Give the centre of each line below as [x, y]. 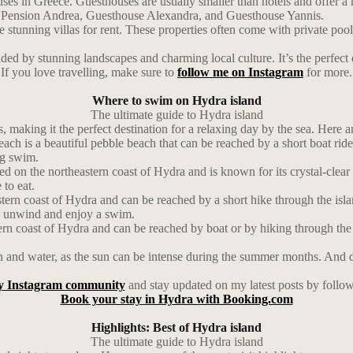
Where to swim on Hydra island [176, 100]
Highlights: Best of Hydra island [176, 327]
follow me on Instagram [240, 72]
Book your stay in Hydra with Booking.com [176, 299]
